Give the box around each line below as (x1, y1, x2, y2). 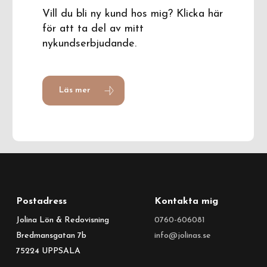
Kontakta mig (154, 196, 218, 206)
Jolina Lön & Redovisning (15, 215, 109, 225)
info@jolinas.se (154, 231, 211, 240)
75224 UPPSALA (15, 246, 80, 256)
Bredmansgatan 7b (15, 231, 86, 240)
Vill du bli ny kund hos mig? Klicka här (42, 8, 223, 20)
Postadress (15, 196, 67, 206)
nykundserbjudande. (42, 38, 137, 49)
